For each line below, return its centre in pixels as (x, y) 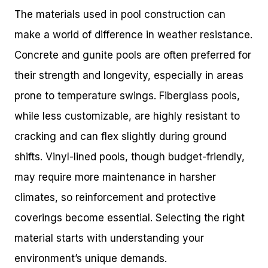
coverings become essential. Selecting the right (130, 218)
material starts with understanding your (109, 238)
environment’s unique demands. (91, 259)
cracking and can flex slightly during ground (121, 137)
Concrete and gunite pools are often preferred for (133, 55)
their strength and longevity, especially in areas (129, 76)
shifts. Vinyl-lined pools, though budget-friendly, (130, 157)
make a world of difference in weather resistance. (133, 35)
